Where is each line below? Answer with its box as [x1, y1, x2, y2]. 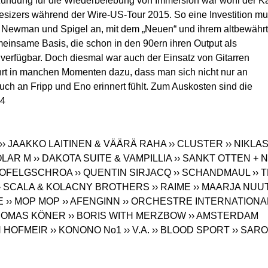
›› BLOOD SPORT [152, 225, 230, 236]
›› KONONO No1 [50, 225, 121, 236]
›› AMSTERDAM [188, 211, 258, 221]
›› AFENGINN [62, 196, 120, 207]
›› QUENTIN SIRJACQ [75, 167, 171, 178]
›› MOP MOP [6, 196, 60, 207]
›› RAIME [152, 182, 191, 193]
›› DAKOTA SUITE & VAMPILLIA [33, 153, 172, 164]
